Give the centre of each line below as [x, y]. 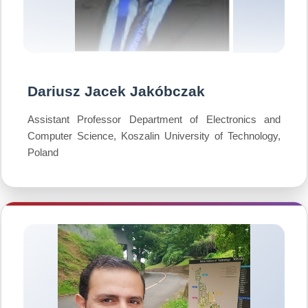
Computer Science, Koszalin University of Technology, [154, 136]
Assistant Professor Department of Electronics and [154, 119]
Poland [43, 152]
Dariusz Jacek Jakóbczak [116, 91]
